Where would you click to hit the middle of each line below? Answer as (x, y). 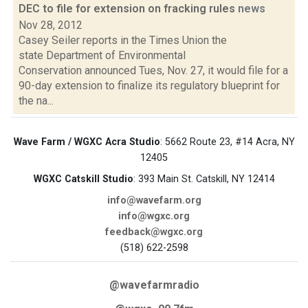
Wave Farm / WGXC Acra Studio (87, 142)
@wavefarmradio (154, 285)
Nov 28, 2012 (51, 25)
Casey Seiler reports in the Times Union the (123, 40)
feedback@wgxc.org (154, 232)
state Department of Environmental (102, 55)
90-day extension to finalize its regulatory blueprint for (149, 86)
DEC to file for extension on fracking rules (128, 9)
